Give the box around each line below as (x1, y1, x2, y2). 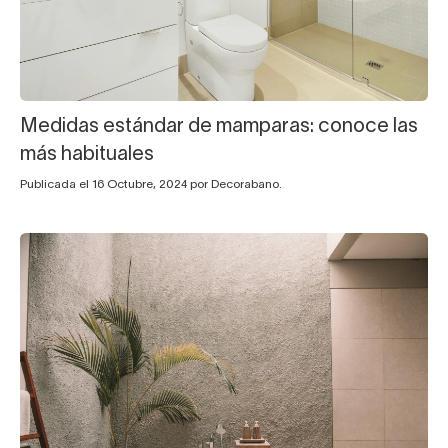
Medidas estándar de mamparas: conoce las (20, 118, 418, 137)
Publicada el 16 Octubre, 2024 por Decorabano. (20, 179, 282, 191)
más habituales (20, 146, 154, 165)
